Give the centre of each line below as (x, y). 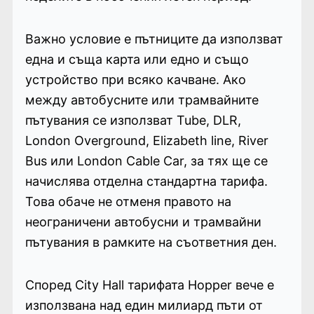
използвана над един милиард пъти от (144, 305)
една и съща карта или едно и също (137, 59)
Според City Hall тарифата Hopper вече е (149, 285)
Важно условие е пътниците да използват (154, 39)
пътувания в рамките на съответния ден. (151, 242)
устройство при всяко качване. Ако (135, 79)
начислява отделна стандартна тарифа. (146, 181)
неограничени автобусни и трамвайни (143, 221)
